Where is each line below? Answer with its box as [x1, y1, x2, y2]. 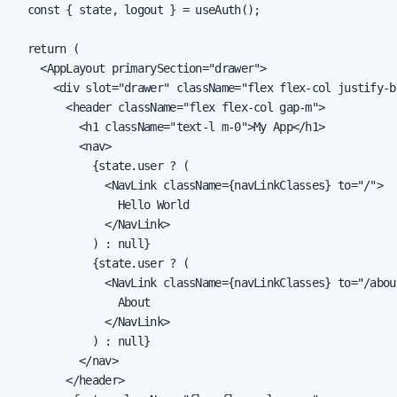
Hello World [14, 197, 190, 212]
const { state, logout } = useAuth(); [14, 2, 261, 17]
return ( [14, 41, 79, 56]
